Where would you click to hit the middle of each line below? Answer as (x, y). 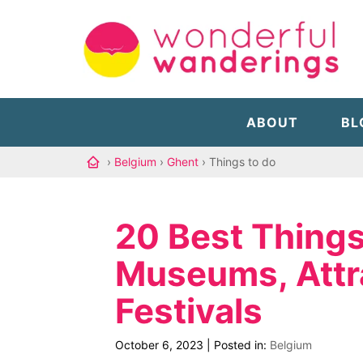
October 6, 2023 (159, 345)
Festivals (189, 311)
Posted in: (242, 345)
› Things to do (239, 162)
